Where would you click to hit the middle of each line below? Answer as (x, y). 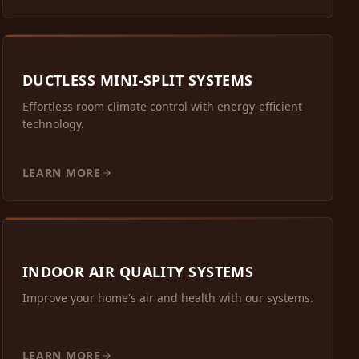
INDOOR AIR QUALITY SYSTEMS (138, 272)
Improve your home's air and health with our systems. (167, 298)
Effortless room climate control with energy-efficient (162, 107)
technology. (53, 124)
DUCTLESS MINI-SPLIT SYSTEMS (137, 81)
